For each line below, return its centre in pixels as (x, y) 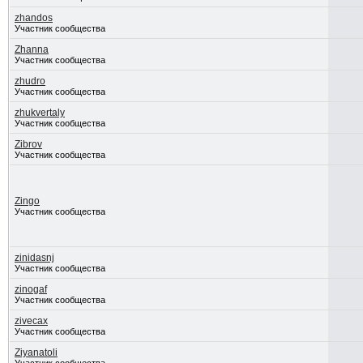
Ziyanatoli (36, 352)
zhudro (30, 81)
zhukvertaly (39, 113)
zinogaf (30, 289)
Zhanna (31, 49)
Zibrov (28, 144)
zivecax (31, 321)
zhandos (33, 18)
